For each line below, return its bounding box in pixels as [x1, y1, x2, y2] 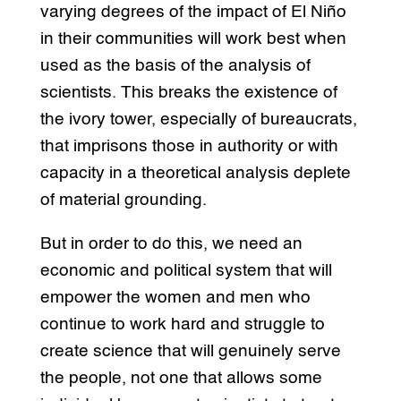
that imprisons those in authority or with [39, 138, 338, 156]
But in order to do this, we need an [39, 235, 303, 253]
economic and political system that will [39, 262, 332, 280]
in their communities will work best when [39, 30, 346, 48]
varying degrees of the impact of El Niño [39, 4, 346, 21]
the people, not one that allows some [39, 370, 322, 388]
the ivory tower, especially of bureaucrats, [39, 111, 357, 129]
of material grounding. [39, 192, 207, 209]
